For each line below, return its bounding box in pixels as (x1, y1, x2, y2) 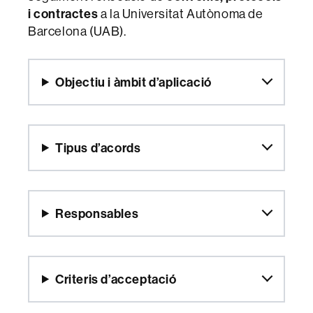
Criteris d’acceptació (55, 270, 177, 287)
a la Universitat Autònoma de (98, 5, 263, 22)
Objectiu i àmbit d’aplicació (55, 73, 212, 90)
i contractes (28, 5, 99, 22)
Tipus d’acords (55, 139, 141, 156)
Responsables (55, 205, 139, 221)
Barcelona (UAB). (28, 22, 126, 39)
